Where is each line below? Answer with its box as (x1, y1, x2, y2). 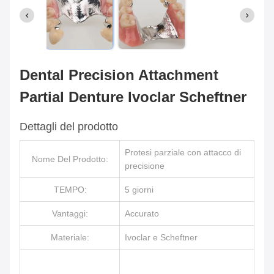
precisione (125, 161, 165, 171)
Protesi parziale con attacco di (125, 147, 241, 157)
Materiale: (51, 232, 89, 242)
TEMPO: (53, 185, 87, 194)
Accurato (125, 209, 159, 218)
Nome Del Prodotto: (32, 154, 108, 164)
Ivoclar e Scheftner (125, 232, 198, 242)
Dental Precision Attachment (20, 67, 218, 83)
